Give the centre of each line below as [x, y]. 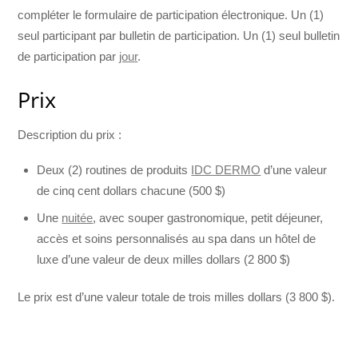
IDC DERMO [226, 170]
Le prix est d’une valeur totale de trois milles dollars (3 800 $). [177, 297]
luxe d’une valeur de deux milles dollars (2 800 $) [164, 259]
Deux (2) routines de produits [114, 170]
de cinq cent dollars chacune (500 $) [131, 191]
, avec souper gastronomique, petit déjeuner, [208, 217]
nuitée [78, 217]
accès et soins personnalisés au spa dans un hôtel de [177, 238]
